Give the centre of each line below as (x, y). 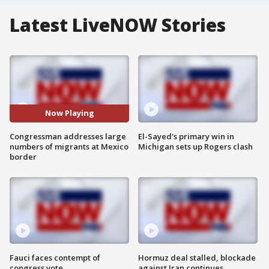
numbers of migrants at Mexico (69, 146)
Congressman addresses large (68, 136)
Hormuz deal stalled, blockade (197, 258)
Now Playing (69, 113)
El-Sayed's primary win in (186, 136)
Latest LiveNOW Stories (118, 25)
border (23, 156)
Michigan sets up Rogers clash (195, 146)
